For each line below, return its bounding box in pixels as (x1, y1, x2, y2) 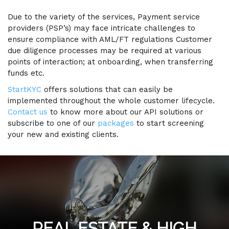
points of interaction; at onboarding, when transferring (8, 57, 213, 66)
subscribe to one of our (8, 119, 98, 128)
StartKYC (8, 85, 41, 94)
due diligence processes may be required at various (8, 46, 201, 55)
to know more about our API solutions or (48, 107, 203, 117)
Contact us (8, 107, 48, 117)
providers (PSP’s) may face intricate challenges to (8, 24, 195, 33)
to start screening (134, 119, 204, 128)
